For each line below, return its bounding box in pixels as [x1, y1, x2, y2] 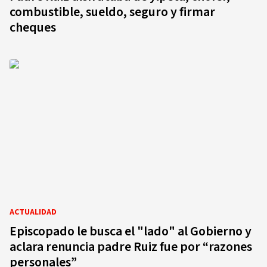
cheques [10, 18, 56, 37]
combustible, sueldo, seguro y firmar [10, 2, 215, 21]
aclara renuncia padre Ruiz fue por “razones [10, 237, 252, 256]
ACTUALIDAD [10, 206, 57, 218]
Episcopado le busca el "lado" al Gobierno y [10, 222, 252, 241]
